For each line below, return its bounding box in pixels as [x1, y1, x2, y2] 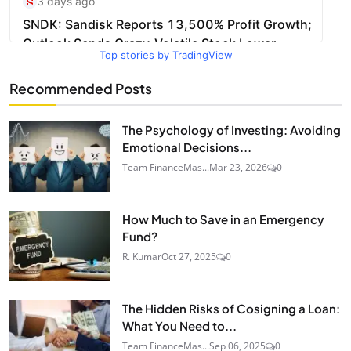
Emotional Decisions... [122, 139, 251, 155]
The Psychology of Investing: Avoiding [122, 122, 341, 138]
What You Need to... [122, 318, 237, 334]
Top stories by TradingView [100, 49, 233, 62]
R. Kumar [122, 250, 161, 264]
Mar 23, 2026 [209, 161, 267, 175]
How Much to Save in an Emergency [122, 212, 324, 227]
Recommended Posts [9, 80, 152, 98]
